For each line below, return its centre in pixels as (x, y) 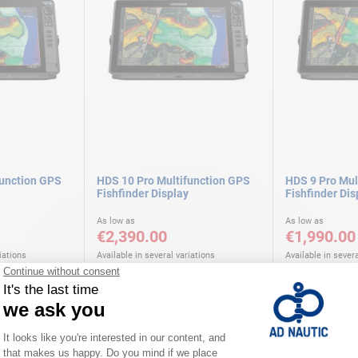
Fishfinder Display (143, 193)
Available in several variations (156, 255)
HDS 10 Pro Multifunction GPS (173, 181)
